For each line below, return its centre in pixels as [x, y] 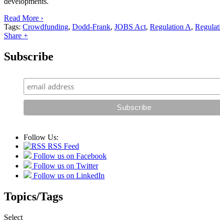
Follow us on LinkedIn [68, 175]
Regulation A [170, 27]
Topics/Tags [33, 196]
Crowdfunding [45, 27]
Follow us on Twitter [65, 165]
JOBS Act [130, 27]
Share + [16, 35]
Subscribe [29, 56]
